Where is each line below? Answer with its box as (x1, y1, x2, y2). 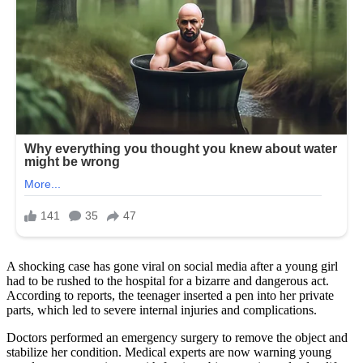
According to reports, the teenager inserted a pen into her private (6, 288, 334, 302)
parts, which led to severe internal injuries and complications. (6, 303, 317, 317)
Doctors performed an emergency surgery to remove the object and (6, 331, 348, 344)
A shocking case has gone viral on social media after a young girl (6, 259, 338, 273)
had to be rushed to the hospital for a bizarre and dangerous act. (6, 274, 329, 288)
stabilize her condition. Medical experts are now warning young (6, 345, 331, 359)
